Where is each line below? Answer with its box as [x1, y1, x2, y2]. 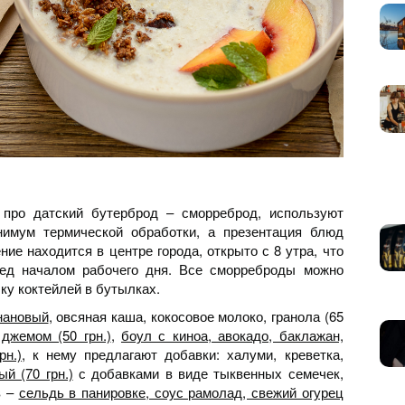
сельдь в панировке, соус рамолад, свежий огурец [18, 382, 344, 402]
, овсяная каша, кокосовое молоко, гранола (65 [48, 306, 344, 326]
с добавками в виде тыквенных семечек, [72, 363, 344, 383]
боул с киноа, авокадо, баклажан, [120, 325, 344, 345]
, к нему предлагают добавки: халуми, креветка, [21, 344, 344, 364]
